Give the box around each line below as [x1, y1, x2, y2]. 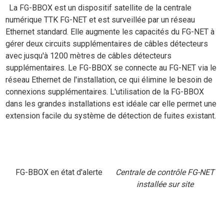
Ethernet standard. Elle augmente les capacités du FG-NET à [5, 26, 215, 36]
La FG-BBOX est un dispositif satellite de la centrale [9, 2, 192, 12]
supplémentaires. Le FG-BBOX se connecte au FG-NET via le [5, 62, 217, 72]
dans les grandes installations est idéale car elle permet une [5, 98, 217, 108]
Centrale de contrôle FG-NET [115, 167, 215, 177]
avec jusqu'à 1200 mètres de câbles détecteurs [5, 50, 172, 60]
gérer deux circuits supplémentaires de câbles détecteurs [5, 38, 208, 48]
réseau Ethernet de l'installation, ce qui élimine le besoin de [5, 74, 213, 84]
